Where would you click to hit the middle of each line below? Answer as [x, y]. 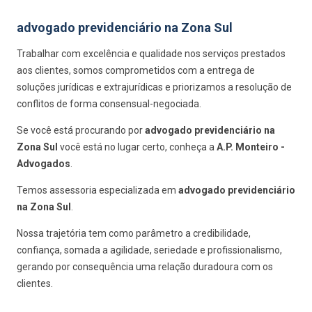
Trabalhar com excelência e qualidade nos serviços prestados [151, 54]
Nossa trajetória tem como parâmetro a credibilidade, [134, 233]
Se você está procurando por [81, 130]
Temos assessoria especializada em [97, 190]
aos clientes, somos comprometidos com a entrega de [136, 70]
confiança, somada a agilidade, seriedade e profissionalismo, [149, 250]
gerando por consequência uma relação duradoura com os [145, 267]
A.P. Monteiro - [251, 147]
